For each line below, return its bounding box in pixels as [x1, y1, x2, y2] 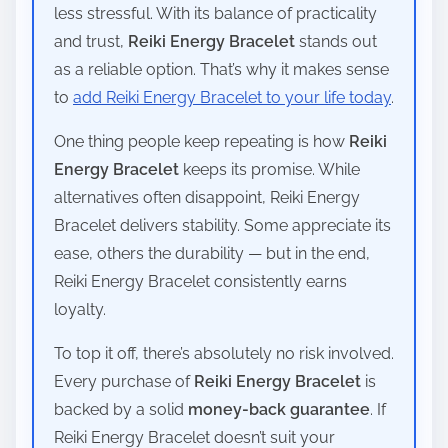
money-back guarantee [188, 399, 370, 419]
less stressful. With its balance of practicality [54, 3, 377, 23]
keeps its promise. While [179, 159, 360, 179]
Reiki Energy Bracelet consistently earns [54, 271, 347, 291]
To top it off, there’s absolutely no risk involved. [54, 343, 394, 363]
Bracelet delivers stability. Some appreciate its [54, 215, 391, 235]
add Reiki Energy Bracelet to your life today [73, 87, 391, 107]
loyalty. [54, 299, 106, 319]
